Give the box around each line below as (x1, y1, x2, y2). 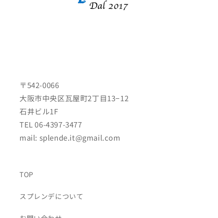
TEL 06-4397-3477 (19, 119, 82, 130)
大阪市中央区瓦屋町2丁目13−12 (19, 93, 129, 104)
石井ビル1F (19, 106, 66, 117)
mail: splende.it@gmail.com (19, 132, 121, 143)
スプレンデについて (19, 191, 84, 201)
